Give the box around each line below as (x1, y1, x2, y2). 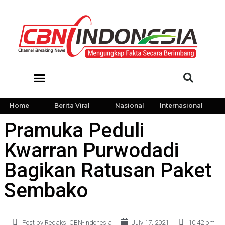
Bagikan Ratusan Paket (4, 159, 212, 182)
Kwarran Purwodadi (4, 139, 179, 162)
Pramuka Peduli (4, 119, 144, 142)
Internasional (159, 102, 203, 109)
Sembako (4, 179, 88, 202)
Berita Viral (54, 102, 90, 109)
